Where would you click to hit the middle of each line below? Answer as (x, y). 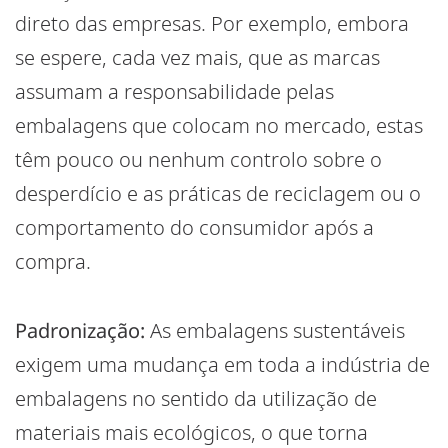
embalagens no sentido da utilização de (196, 399)
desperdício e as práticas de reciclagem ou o (218, 194)
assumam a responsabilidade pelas (174, 92)
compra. (53, 262)
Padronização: (80, 331)
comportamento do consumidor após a (194, 228)
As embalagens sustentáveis (275, 331)
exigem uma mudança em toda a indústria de (222, 365)
